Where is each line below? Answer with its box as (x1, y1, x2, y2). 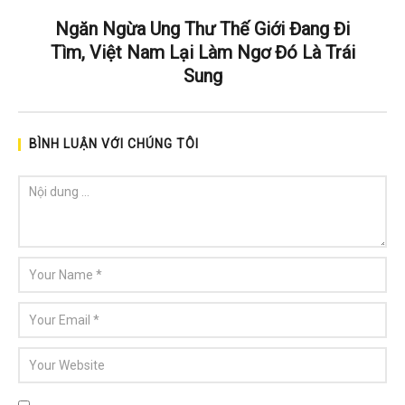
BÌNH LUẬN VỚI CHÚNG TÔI (29, 137, 199, 152)
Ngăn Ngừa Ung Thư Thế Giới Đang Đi (55, 18, 350, 41)
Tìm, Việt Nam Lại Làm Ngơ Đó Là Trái (50, 42, 355, 64)
